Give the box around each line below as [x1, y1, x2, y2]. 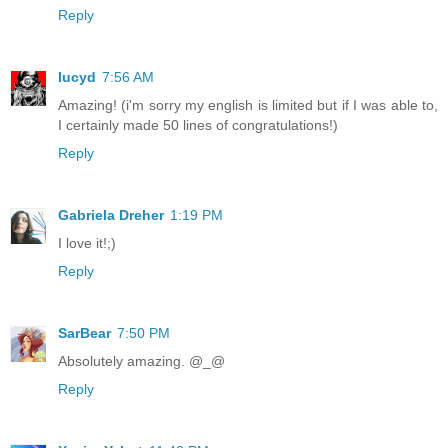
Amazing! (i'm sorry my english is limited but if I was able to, [58, 97, 438, 114]
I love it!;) [58, 235, 116, 252]
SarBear [58, 325, 111, 342]
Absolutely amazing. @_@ [58, 353, 225, 370]
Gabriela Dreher [58, 207, 164, 224]
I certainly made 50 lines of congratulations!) [58, 117, 338, 134]
